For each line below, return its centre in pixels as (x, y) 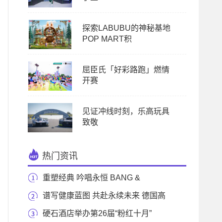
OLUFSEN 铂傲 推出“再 (70, 195)
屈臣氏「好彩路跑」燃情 (126, 70)
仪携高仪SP (49, 213)
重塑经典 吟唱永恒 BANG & (91, 178)
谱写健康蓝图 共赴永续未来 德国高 (104, 195)
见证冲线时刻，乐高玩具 (126, 111)
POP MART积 (107, 39)
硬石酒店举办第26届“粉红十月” (97, 213)
